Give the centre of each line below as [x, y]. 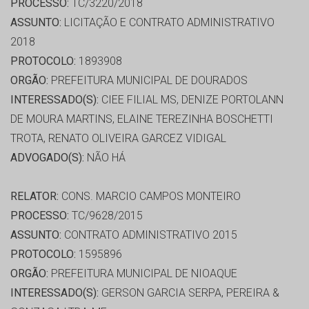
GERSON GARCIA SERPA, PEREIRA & [189, 293]
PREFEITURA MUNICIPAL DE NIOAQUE [143, 274]
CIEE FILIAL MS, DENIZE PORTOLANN [191, 100]
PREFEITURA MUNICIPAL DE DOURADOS [148, 81]
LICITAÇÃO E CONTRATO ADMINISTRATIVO [168, 23]
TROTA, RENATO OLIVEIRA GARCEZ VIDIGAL [118, 139]
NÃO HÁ [105, 158]
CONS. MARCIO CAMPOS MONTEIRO [150, 197]
